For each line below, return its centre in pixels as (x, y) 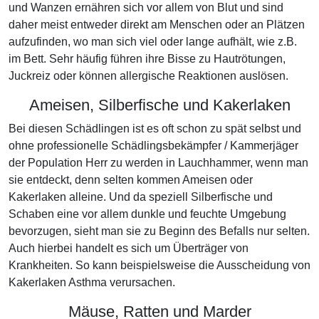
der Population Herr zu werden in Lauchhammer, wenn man (158, 163)
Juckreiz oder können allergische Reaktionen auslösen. (148, 76)
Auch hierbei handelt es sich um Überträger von (129, 248)
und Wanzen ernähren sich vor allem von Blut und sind (146, 7)
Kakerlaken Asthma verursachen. (92, 282)
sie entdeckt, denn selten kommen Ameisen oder (131, 180)
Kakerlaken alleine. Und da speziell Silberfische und (141, 197)
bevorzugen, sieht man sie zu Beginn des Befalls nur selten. (159, 231)
